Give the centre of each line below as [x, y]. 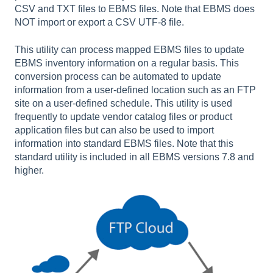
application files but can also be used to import [114, 130]
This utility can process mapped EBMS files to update [129, 49]
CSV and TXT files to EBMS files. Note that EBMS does [135, 9]
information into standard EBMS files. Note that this [124, 143]
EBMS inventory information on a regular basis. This [127, 63]
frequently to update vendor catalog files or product [123, 116]
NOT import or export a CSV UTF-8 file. [103, 23]
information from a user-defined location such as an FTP [135, 90]
